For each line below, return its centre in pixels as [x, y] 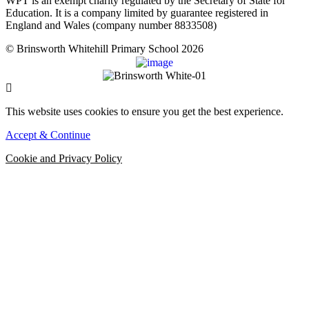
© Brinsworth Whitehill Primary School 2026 [104, 49]
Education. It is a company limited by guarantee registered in [137, 13]
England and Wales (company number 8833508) [111, 26]
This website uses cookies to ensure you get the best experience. [144, 112]
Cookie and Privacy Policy [64, 159]
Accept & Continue [48, 135]
